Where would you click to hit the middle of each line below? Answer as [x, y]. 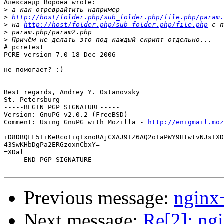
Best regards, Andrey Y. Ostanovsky [72, 92]
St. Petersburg [32, 100]
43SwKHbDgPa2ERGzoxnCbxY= [52, 145]
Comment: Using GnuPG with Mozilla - [76, 122]
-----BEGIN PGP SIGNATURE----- [62, 107]
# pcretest [24, 47]
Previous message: [99, 198]
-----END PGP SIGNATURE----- [58, 160]
